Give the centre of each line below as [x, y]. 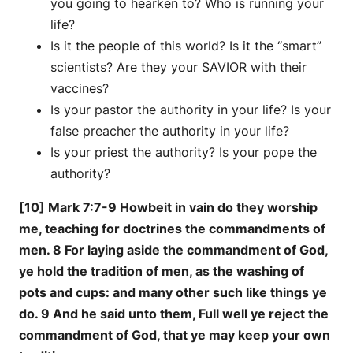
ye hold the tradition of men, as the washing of [162, 271]
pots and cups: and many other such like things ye [173, 292]
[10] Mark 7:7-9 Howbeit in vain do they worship [168, 207]
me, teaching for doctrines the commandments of [172, 228]
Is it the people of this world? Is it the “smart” [186, 45]
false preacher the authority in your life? [170, 130]
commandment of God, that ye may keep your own [175, 334]
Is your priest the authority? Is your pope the [184, 152]
